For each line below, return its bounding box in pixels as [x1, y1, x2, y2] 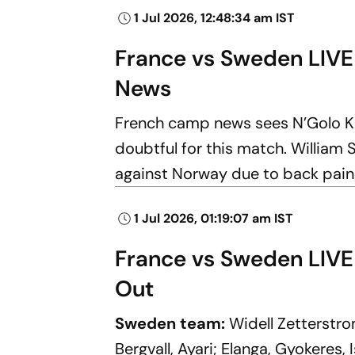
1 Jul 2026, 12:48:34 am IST [134, 9, 296, 26]
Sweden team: [115, 312, 230, 334]
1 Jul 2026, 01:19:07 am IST [134, 209, 294, 227]
